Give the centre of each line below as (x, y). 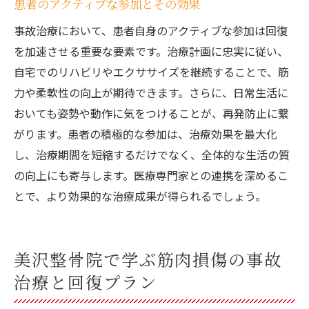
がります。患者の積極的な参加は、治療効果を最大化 (146, 134)
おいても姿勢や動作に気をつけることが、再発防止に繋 (151, 113)
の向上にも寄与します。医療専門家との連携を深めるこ (151, 175)
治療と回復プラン (86, 282)
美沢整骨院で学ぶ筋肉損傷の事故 (148, 259)
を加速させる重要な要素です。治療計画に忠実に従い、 (151, 51)
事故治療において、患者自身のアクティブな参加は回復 (151, 30)
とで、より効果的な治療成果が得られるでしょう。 (140, 196)
